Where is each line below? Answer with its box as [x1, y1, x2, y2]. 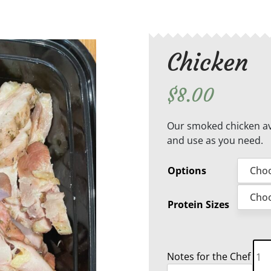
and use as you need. [167, 133, 264, 147]
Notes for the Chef [167, 249, 253, 263]
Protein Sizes [168, 197, 230, 211]
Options [168, 163, 207, 177]
